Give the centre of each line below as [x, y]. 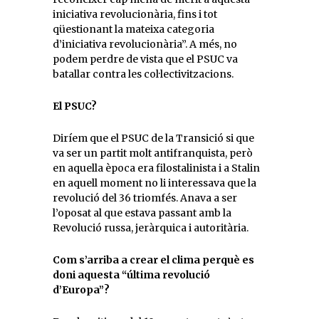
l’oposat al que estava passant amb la [142, 213]
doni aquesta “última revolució [131, 275]
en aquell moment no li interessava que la [155, 183]
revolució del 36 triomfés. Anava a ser [145, 198]
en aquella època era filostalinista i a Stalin [156, 168]
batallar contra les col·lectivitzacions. [143, 74]
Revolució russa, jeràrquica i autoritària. [151, 228]
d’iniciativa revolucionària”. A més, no [145, 44]
